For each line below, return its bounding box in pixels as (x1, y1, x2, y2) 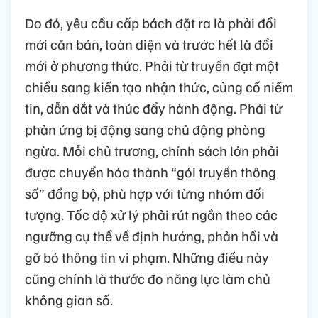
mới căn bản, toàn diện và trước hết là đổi (25, 34, 273, 53)
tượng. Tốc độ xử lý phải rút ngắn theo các (25, 204, 278, 224)
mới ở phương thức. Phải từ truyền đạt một (25, 55, 279, 75)
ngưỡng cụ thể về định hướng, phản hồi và (25, 226, 278, 245)
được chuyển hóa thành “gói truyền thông (25, 162, 276, 181)
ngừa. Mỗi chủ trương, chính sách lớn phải (25, 141, 279, 160)
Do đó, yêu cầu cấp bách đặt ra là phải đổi (25, 13, 277, 32)
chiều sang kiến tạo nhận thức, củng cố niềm (25, 77, 293, 96)
